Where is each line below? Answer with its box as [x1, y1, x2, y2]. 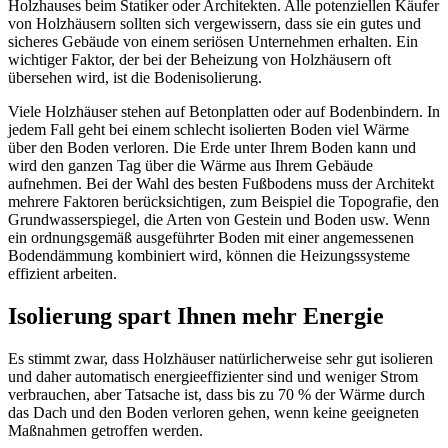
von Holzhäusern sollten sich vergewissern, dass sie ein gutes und [8, 15, 421, 33]
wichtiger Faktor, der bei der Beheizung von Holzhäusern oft [8, 51, 391, 69]
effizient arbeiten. [8, 265, 117, 283]
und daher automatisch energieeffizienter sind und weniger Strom [8, 368, 418, 386]
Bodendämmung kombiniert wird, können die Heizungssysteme [8, 247, 410, 265]
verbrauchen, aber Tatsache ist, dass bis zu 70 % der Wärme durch [8, 386, 425, 404]
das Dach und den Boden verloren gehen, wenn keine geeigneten [8, 404, 419, 422]
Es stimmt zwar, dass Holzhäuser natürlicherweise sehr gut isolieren [8, 350, 433, 368]
